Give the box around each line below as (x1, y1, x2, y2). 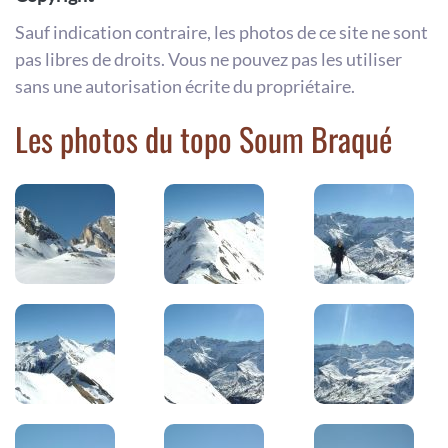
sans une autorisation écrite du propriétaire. (15, 74, 355, 97)
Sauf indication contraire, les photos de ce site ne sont (15, 20, 428, 43)
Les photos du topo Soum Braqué (15, 114, 392, 162)
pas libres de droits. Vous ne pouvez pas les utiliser (15, 47, 402, 70)
